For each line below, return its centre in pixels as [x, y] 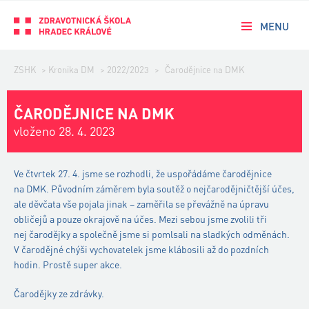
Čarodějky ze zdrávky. [59, 293]
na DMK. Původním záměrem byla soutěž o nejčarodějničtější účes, [154, 189]
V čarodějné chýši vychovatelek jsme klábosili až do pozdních [141, 249]
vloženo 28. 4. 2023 [64, 131]
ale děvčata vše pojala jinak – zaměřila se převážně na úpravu [141, 204]
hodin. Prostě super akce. [68, 265]
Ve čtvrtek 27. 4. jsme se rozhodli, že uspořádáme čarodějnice [143, 173]
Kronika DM [71, 70]
